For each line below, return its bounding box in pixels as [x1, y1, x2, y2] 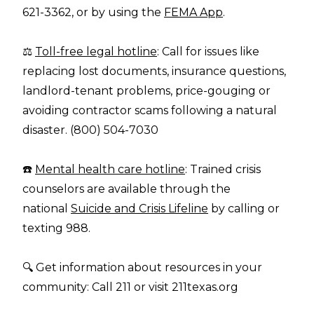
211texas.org [172, 280, 238, 294]
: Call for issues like [157, 45, 259, 59]
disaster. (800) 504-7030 [22, 123, 158, 137]
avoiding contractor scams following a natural [22, 104, 277, 118]
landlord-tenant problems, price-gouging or [22, 84, 271, 98]
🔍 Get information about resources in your [22, 261, 262, 275]
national [22, 202, 71, 216]
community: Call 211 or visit [22, 280, 172, 294]
